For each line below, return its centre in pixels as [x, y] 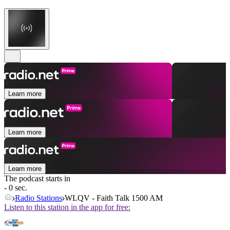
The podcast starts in [37, 179]
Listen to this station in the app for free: [67, 207]
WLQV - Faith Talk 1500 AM [114, 198]
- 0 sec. [16, 188]
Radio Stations [39, 198]
